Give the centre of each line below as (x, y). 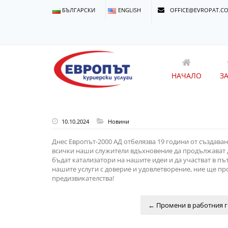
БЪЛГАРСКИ (79, 10)
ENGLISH (129, 10)
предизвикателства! (83, 178)
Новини (119, 121)
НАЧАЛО (187, 76)
